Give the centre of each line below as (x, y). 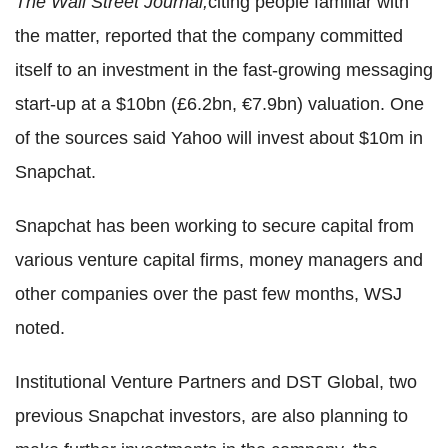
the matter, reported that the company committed (209, 36)
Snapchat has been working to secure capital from (214, 226)
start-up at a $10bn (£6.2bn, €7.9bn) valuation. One (219, 104)
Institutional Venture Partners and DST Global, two (216, 382)
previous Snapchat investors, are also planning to (211, 416)
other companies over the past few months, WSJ (208, 294)
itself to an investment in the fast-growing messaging (224, 70)
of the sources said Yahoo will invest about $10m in (219, 138)
